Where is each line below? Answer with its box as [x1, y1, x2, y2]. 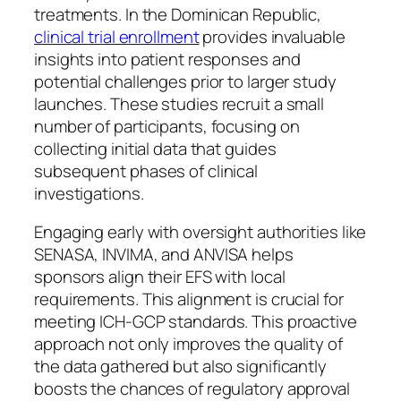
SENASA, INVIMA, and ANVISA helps [34, 243, 294, 267]
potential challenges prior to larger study [34, 69, 337, 93]
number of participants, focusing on [34, 114, 300, 138]
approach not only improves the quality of [34, 332, 343, 356]
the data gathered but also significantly [34, 354, 327, 379]
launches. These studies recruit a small [34, 91, 325, 115]
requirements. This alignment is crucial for [34, 287, 344, 311]
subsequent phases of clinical [34, 158, 259, 183]
